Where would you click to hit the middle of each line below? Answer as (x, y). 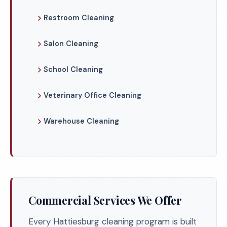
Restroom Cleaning (79, 18)
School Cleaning (73, 69)
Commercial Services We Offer (105, 200)
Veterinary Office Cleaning (92, 95)
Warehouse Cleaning (81, 121)
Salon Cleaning (71, 44)
